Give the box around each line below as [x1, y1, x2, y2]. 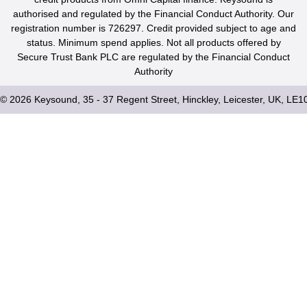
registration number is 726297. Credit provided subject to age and [11, 22, 296, 34]
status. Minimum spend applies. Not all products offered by [26, 36, 281, 48]
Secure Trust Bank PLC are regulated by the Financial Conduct [17, 51, 290, 62]
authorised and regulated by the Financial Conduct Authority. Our [13, 8, 294, 19]
